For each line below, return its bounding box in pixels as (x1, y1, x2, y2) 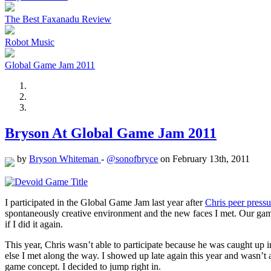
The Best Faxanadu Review (5, 14, 111, 25)
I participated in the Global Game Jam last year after (5, 197, 205, 208)
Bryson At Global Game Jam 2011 (5, 125, 217, 142)
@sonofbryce (106, 154, 158, 165)
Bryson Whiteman (29, 154, 101, 165)
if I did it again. (5, 219, 63, 230)
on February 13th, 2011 (160, 154, 250, 165)
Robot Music (5, 37, 54, 48)
